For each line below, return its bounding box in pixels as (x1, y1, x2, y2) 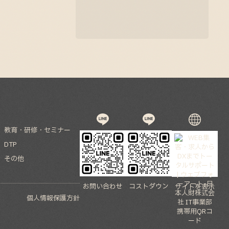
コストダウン (129, 181, 169, 192)
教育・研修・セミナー (4, 125, 71, 135)
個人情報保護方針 (27, 193, 80, 204)
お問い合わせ (83, 181, 123, 192)
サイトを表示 (175, 181, 215, 192)
